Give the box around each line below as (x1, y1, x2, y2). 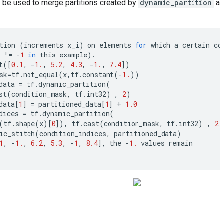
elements (99, 40, 131, 50)
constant (82, 70, 114, 79)
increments (24, 40, 63, 50)
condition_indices (39, 129, 106, 138)
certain (182, 40, 210, 50)
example (59, 50, 87, 59)
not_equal (23, 70, 58, 79)
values (141, 138, 165, 148)
